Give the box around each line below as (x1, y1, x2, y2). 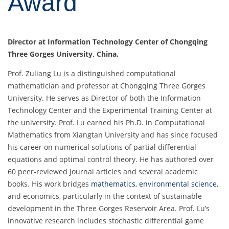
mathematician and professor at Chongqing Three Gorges (8, 80, 205, 90)
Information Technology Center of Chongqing (48, 36, 208, 47)
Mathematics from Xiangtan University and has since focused (8, 129, 218, 140)
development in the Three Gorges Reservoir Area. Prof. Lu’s (8, 203, 210, 213)
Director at (8, 36, 48, 47)
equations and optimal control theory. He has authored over (8, 154, 214, 164)
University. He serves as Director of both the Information (8, 93, 201, 103)
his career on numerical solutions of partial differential (8, 142, 196, 152)
